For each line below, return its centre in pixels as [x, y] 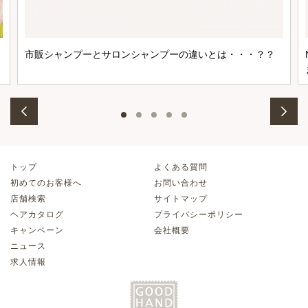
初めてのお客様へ [46, 183]
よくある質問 [181, 167]
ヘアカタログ [37, 214]
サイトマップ [181, 199]
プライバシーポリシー [199, 214]
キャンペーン [37, 230]
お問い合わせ [181, 183]
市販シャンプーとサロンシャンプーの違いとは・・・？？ [150, 54]
